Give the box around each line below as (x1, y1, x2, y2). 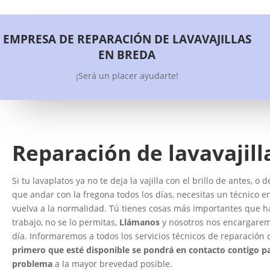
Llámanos (119, 216, 160, 228)
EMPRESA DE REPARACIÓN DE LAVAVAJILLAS (2, 31, 251, 48)
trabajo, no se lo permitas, (12, 216, 119, 228)
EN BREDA (98, 47, 156, 63)
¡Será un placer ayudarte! (75, 70, 178, 82)
